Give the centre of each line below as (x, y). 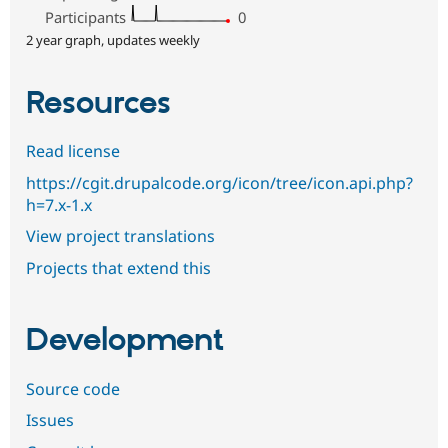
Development (125, 341)
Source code (73, 388)
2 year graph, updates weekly (113, 39)
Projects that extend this (118, 267)
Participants (86, 16)
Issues (50, 420)
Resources (98, 103)
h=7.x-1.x (59, 204)
